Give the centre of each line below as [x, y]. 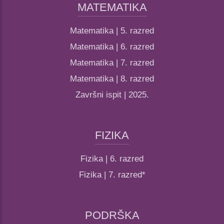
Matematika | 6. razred [112, 47]
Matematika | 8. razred [112, 79]
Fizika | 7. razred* [112, 175]
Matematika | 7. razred [112, 63]
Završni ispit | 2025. [112, 95]
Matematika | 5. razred [112, 31]
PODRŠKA [112, 215]
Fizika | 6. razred [112, 159]
